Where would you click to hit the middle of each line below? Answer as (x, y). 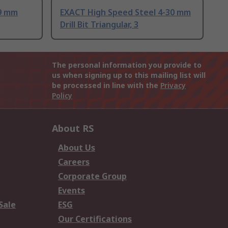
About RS (73, 129)
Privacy (173, 85)
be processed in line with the (106, 85)
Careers (74, 162)
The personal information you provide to (127, 65)
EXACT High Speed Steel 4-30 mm (125, 12)
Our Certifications (95, 219)
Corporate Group (92, 176)
